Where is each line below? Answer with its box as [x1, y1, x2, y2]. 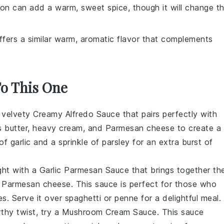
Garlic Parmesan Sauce [39, 165, 129, 175]
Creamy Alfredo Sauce [33, 109, 120, 119]
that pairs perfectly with [120, 109, 217, 119]
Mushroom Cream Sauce [61, 207, 157, 217]
